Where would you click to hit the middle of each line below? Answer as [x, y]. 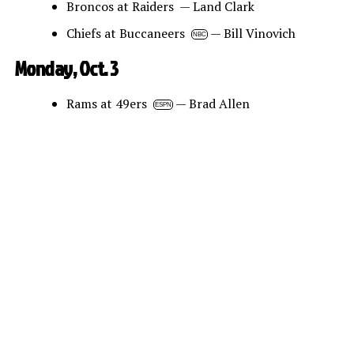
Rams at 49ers [109, 104]
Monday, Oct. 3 [66, 68]
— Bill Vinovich [251, 34]
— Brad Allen [211, 104]
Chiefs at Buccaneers [128, 34]
